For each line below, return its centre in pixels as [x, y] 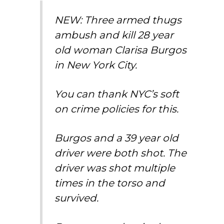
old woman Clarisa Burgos [121, 50]
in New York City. [96, 65]
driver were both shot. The [121, 153]
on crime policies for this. [117, 109]
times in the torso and [110, 183]
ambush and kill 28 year [114, 35]
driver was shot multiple [115, 168]
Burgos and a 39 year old [117, 138]
